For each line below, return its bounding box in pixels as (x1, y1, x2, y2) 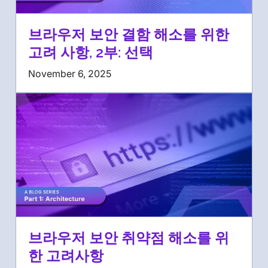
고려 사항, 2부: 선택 (28, 43, 153, 61)
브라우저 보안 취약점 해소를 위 (28, 229, 229, 247)
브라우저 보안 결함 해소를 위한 (28, 25, 229, 43)
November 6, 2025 (28, 67, 111, 80)
